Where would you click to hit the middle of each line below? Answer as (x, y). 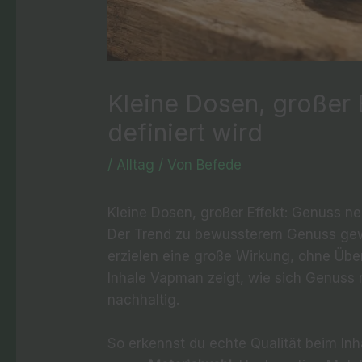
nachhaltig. (144, 299)
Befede (219, 164)
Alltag (136, 164)
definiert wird (185, 132)
